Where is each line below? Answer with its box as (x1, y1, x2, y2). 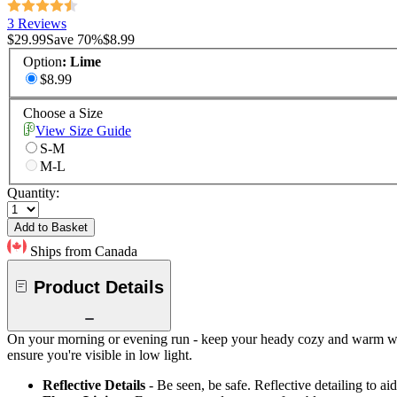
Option (23, 54, 62, 70)
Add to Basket (14, 221, 88, 235)
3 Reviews (7, 15, 66, 31)
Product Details (34, 276, 164, 297)
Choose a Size (23, 105, 103, 121)
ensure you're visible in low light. (7, 347, 192, 363)
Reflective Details (43, 378, 145, 393)
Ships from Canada (30, 244, 137, 260)
